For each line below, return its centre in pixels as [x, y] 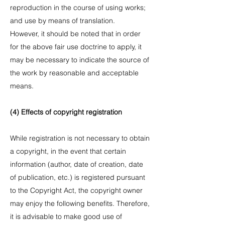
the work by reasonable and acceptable [74, 73]
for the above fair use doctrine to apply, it [76, 47]
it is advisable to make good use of [66, 216]
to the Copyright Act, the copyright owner [76, 190]
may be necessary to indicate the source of [80, 60]
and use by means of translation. [63, 21]
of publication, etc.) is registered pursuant [78, 177]
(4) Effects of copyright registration [66, 112]
